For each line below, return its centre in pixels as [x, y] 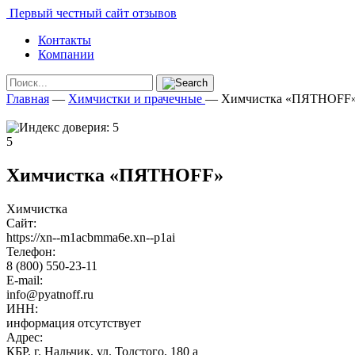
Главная [28, 99]
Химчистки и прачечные [135, 99]
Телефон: [31, 251]
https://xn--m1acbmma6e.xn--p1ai [91, 237]
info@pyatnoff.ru [50, 294]
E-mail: [25, 280]
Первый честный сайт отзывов [92, 13]
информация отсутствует [74, 323]
